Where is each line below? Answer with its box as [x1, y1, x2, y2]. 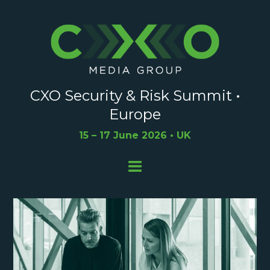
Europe [109, 105, 161, 124]
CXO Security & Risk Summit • [30, 87, 240, 105]
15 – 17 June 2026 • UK [79, 130, 191, 142]
